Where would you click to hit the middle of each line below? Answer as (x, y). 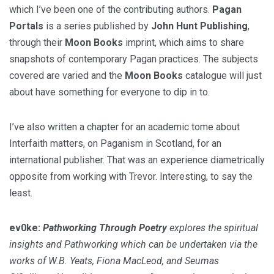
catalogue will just (222, 76)
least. (21, 193)
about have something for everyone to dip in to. (111, 92)
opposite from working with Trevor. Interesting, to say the (131, 176)
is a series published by (97, 26)
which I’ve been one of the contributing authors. (111, 9)
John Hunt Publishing (199, 26)
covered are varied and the (67, 76)
